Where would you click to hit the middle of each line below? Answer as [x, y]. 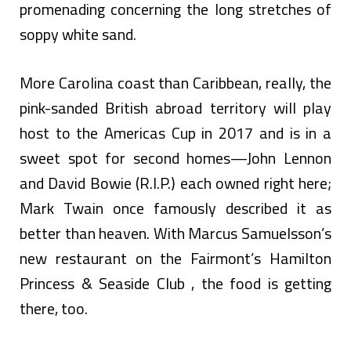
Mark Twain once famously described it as [175, 208]
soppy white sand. [78, 34]
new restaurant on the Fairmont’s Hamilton [175, 258]
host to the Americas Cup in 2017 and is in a [175, 132]
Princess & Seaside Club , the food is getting [175, 283]
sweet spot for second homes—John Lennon [175, 157]
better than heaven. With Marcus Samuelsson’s [175, 233]
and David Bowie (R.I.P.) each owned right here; [175, 183]
